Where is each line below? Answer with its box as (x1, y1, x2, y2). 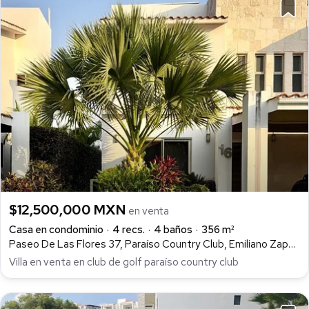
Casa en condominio (9, 222, 103, 237)
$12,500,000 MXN (9, 200, 129, 219)
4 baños (154, 222, 192, 237)
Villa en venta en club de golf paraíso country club (9, 255, 239, 270)
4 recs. (112, 222, 145, 237)
